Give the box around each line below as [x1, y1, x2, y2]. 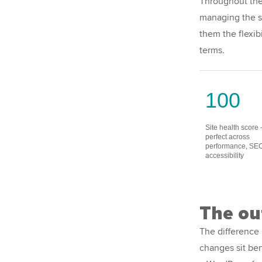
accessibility [205, 151, 244, 160]
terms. [199, 44, 225, 57]
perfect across [205, 132, 250, 141]
